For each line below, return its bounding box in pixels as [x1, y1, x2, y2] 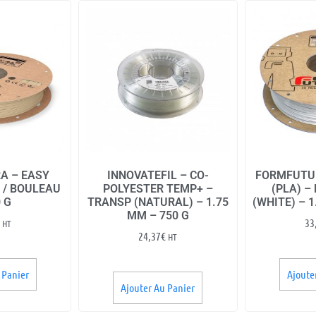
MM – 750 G [126, 208, 189, 222]
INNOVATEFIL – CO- [107, 168, 209, 182]
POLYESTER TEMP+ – [102, 181, 213, 195]
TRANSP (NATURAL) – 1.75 [87, 195, 229, 209]
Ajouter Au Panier [121, 280, 195, 294]
